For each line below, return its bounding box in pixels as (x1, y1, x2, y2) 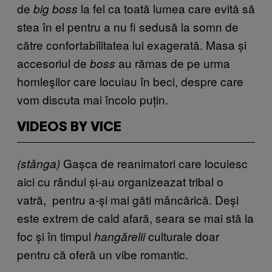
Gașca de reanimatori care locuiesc (60, 154, 248, 171)
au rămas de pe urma (115, 54, 230, 71)
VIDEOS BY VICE (17, 121, 121, 134)
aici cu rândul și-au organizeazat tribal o (17, 172, 223, 189)
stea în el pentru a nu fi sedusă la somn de (17, 18, 239, 35)
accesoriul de (17, 54, 90, 71)
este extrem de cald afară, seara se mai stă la (17, 209, 254, 226)
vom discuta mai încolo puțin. (17, 90, 168, 107)
